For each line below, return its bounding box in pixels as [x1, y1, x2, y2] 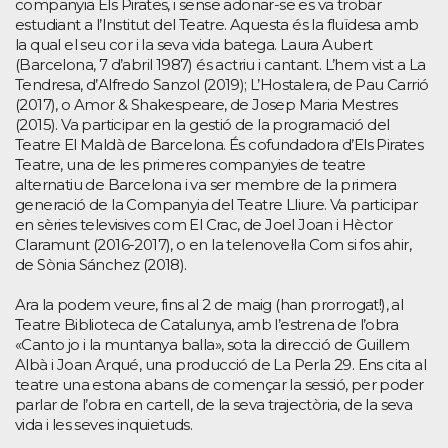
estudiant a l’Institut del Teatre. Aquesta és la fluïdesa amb [15, 15, 419, 35]
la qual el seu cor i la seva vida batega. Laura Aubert [15, 35, 373, 55]
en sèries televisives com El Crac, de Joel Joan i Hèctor [15, 215, 393, 235]
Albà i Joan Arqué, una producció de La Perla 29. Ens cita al [15, 355, 426, 375]
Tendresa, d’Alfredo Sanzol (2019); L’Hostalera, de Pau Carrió [15, 75, 429, 95]
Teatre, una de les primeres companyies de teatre [15, 155, 366, 175]
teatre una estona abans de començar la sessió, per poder [15, 375, 424, 395]
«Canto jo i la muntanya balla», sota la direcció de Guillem [15, 335, 410, 355]
